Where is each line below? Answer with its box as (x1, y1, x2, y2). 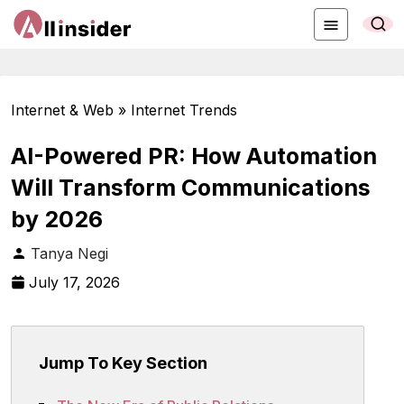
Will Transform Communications (11, 173, 371, 201)
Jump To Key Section (39, 353, 207, 372)
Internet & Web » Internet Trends (11, 100, 237, 119)
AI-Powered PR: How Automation (11, 142, 377, 170)
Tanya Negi (31, 243, 108, 262)
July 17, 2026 (29, 272, 120, 291)
